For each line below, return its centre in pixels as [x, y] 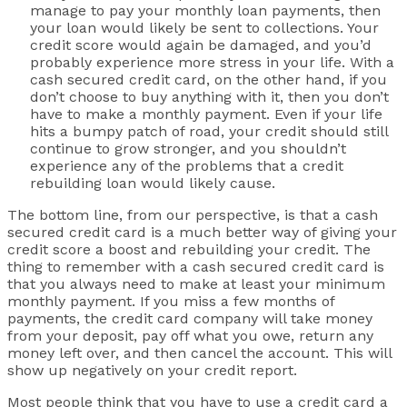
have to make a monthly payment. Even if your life [206, 114]
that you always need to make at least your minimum [196, 284]
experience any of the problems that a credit [187, 166]
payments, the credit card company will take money [190, 318]
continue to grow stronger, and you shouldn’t [188, 149]
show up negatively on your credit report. [152, 370]
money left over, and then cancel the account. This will [199, 353]
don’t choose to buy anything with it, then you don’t [209, 97]
